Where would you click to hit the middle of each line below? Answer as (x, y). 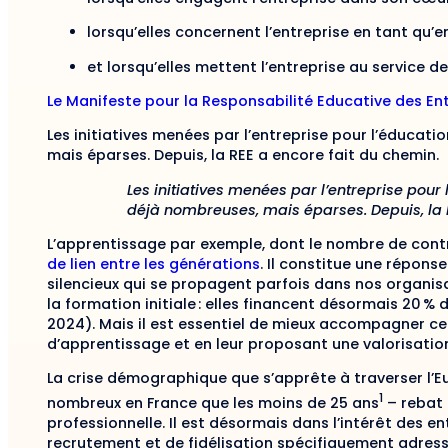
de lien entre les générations (153, 264)
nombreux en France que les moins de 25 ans (213, 403)
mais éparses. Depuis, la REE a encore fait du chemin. (243, 155)
